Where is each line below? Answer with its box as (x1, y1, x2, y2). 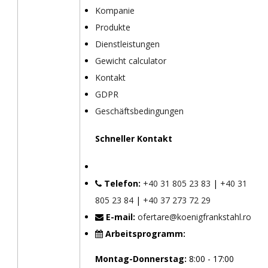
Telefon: (101, 178, 141, 189)
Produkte (95, 21, 130, 33)
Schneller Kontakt (95, 133, 172, 145)
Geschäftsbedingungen (95, 105, 184, 117)
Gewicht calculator (95, 54, 166, 66)
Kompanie (95, 4, 135, 16)
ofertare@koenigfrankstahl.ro (137, 211, 251, 223)
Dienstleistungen (95, 38, 160, 50)
